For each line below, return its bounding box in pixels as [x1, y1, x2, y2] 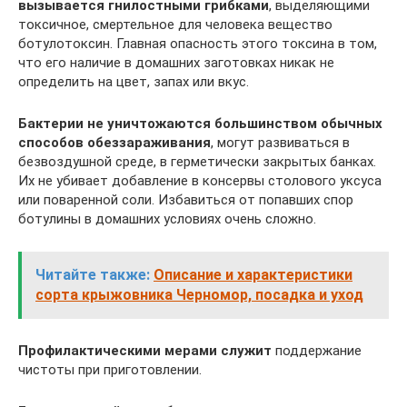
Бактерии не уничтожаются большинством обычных [18, 115, 382, 132]
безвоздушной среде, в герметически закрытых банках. [18, 154, 376, 170]
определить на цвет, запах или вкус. [18, 74, 249, 90]
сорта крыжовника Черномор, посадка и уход [35, 286, 363, 303]
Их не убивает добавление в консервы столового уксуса [18, 173, 382, 189]
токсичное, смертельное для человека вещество [18, 16, 333, 33]
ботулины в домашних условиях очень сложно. [18, 211, 316, 227]
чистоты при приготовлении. [18, 362, 202, 378]
